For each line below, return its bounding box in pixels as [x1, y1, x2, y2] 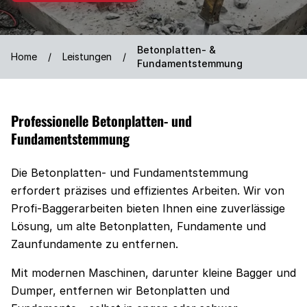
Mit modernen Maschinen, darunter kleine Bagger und [11, 266, 296, 280]
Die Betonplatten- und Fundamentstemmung [11, 166, 248, 180]
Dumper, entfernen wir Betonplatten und [11, 284, 230, 297]
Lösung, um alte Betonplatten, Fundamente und [11, 219, 266, 233]
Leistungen [62, 51, 112, 62]
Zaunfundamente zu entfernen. [11, 237, 178, 251]
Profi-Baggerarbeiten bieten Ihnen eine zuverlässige [11, 201, 285, 215]
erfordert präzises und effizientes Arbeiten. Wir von [11, 184, 284, 197]
